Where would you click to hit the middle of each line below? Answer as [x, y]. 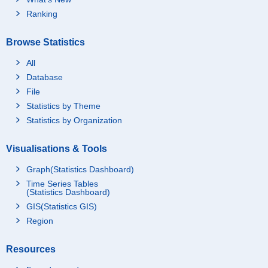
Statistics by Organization [74, 120]
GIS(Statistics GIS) [62, 206]
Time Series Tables [62, 183]
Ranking [42, 13]
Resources [31, 249]
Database [45, 77]
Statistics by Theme [63, 106]
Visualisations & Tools [57, 148]
